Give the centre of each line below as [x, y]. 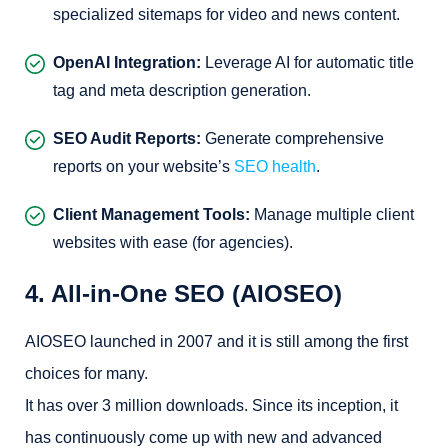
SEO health [275, 166]
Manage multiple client [332, 214]
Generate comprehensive [292, 138]
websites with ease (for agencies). [173, 242]
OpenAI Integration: [127, 62]
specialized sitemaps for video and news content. [226, 14]
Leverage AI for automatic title [307, 62]
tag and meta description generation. [182, 90]
